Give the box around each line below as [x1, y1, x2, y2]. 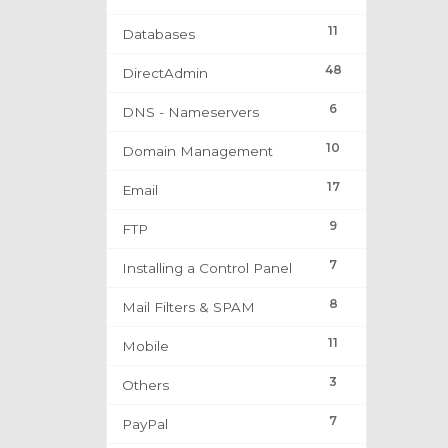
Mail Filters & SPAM [122, 299, 255, 316]
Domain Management [122, 143, 273, 160]
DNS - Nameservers [122, 104, 259, 121]
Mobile [122, 338, 169, 355]
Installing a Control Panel [122, 260, 292, 277]
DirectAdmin [122, 65, 208, 82]
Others [122, 377, 169, 394]
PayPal [122, 416, 168, 433]
